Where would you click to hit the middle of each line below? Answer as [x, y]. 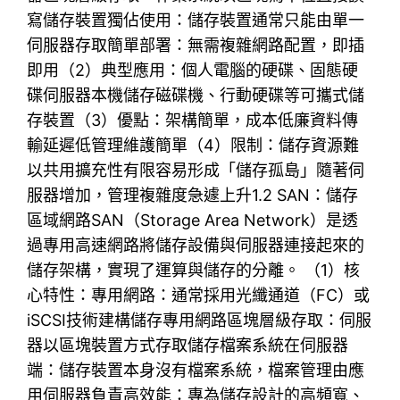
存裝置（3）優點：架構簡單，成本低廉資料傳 [193, 120]
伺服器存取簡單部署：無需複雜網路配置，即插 [196, 45]
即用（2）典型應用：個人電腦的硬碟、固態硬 [193, 70]
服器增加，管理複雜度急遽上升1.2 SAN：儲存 [193, 195]
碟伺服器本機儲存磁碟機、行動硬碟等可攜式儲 [196, 95]
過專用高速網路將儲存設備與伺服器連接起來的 [196, 245]
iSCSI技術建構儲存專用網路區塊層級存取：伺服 [200, 320]
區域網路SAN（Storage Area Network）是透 [193, 220]
